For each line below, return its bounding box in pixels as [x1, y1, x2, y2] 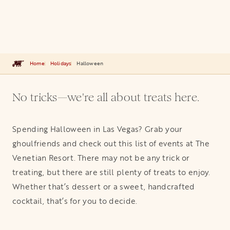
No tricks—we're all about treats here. [12, 90, 200, 104]
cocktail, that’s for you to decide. [12, 195, 138, 206]
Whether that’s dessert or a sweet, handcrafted [12, 181, 195, 192]
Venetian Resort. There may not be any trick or [12, 152, 190, 163]
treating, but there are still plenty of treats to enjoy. [12, 166, 210, 178]
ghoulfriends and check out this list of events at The [12, 138, 209, 149]
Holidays [50, 60, 71, 67]
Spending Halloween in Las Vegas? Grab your [12, 123, 183, 135]
